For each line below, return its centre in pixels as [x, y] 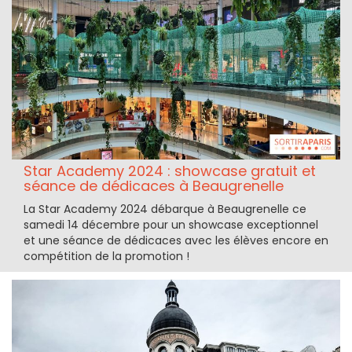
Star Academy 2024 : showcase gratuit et [170, 171]
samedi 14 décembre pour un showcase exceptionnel [171, 225]
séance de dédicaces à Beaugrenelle [154, 186]
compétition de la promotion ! [106, 257]
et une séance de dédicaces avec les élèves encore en [176, 241]
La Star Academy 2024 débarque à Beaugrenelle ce [165, 209]
